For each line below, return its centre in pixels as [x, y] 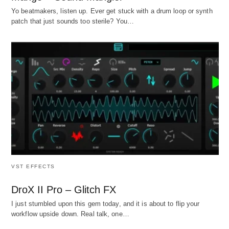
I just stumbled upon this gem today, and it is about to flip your [106, 203]
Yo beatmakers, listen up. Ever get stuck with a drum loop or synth [112, 11]
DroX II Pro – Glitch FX [64, 189]
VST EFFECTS [33, 166]
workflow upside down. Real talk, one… [70, 214]
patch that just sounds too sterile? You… [73, 21]
